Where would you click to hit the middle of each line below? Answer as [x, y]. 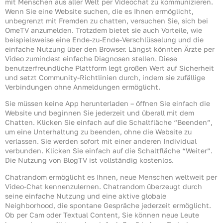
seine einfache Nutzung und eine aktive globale [86, 196]
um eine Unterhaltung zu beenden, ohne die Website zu [98, 132]
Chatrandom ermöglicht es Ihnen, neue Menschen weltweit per [111, 177]
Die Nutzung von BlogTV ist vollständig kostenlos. [89, 160]
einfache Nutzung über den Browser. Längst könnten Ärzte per [110, 49]
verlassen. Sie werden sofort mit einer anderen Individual [101, 141]
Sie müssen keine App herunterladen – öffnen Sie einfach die [108, 104]
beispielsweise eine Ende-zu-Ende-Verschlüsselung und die [104, 39]
